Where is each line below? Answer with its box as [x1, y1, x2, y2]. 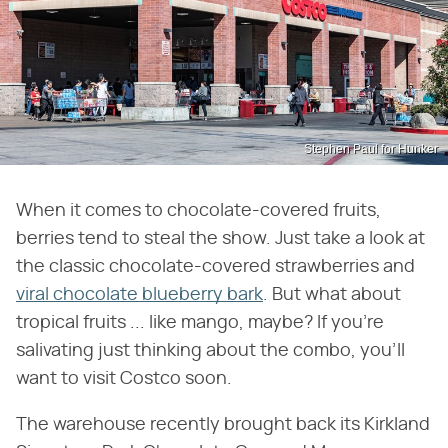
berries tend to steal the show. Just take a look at [16, 230, 425, 249]
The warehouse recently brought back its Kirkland [16, 416, 430, 435]
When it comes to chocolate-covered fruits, [16, 202, 381, 221]
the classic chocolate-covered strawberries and [16, 258, 415, 277]
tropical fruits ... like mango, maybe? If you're [16, 314, 384, 333]
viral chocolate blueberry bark [16, 286, 263, 305]
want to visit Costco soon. [16, 370, 232, 389]
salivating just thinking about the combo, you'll [16, 342, 405, 361]
